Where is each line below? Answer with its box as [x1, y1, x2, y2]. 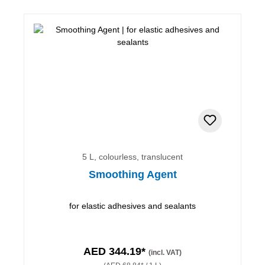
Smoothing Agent [88, 168, 177, 180]
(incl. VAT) [148, 248, 182, 257]
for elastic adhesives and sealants [69, 201, 196, 211]
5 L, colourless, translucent [82, 151, 183, 161]
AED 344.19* [83, 245, 148, 257]
